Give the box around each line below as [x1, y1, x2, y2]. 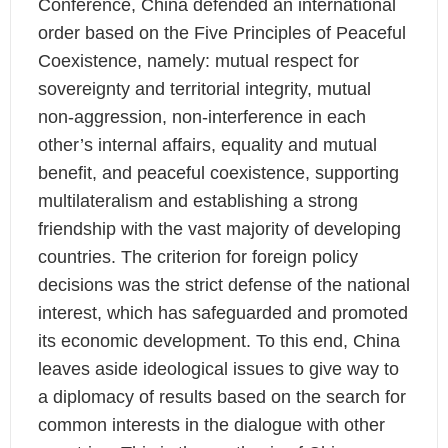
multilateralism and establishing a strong [37, 191, 358, 212]
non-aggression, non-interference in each [37, 107, 366, 128]
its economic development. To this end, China [37, 331, 400, 352]
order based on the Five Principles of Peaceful [37, 23, 406, 44]
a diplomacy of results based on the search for [37, 387, 406, 408]
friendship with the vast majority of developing [37, 219, 401, 240]
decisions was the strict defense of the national [37, 275, 410, 296]
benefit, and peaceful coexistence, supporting [37, 163, 399, 184]
